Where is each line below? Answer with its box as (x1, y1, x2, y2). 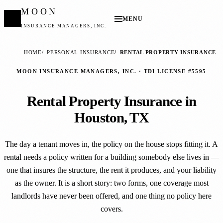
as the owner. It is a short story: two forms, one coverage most (14, 178, 209, 188)
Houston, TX (74, 110, 149, 126)
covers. (100, 204, 123, 214)
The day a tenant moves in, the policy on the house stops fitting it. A (5, 139, 218, 149)
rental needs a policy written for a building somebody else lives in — (4, 152, 219, 162)
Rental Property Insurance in (27, 93, 196, 110)
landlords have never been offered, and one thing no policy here (11, 191, 212, 201)
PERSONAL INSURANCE (47, 49, 115, 55)
